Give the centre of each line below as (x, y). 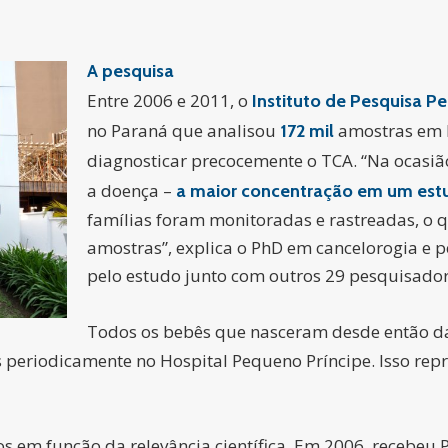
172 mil (307, 131)
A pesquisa (130, 71)
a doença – (131, 190)
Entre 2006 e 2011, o (169, 100)
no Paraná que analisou (183, 130)
